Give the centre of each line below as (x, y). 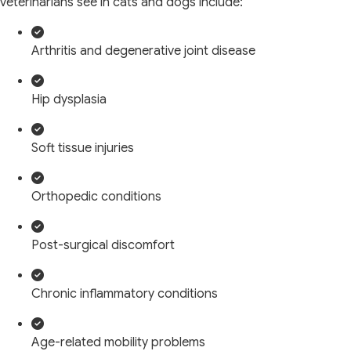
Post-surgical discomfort (103, 245)
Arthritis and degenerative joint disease (143, 51)
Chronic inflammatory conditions (125, 293)
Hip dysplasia (69, 99)
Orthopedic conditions (96, 196)
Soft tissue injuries (83, 148)
